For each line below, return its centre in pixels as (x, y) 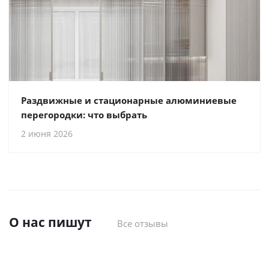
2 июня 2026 (47, 133)
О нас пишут (50, 222)
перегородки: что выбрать (84, 114)
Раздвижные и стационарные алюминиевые (129, 100)
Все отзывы (143, 223)
